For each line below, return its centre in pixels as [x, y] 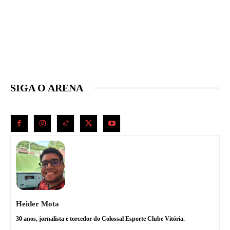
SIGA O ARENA [47, 88]
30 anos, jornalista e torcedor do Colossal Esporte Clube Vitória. [100, 219]
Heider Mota [37, 204]
